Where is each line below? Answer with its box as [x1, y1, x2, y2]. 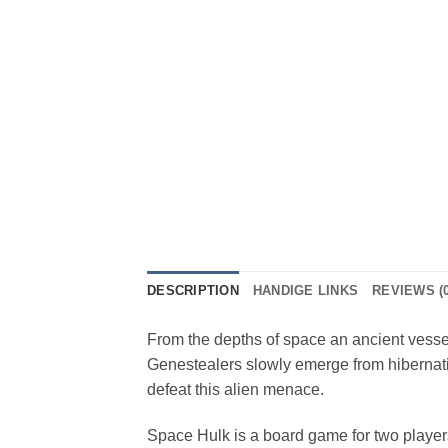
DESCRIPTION [147, 282, 239, 298]
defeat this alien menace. [147, 380, 324, 398]
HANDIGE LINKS [252, 282, 359, 298]
